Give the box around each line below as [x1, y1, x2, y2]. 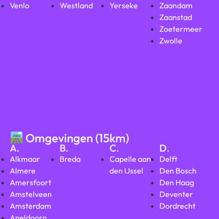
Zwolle [159, 35, 182, 45]
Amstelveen [10, 189, 52, 199]
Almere [10, 166, 36, 176]
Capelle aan [109, 154, 151, 164]
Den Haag [159, 177, 194, 188]
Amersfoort [10, 177, 51, 188]
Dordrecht [159, 201, 196, 211]
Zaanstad [159, 12, 192, 22]
